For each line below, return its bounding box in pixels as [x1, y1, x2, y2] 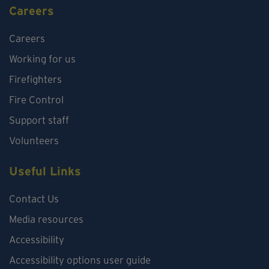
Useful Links [9, 164, 81, 178]
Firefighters [9, 73, 62, 85]
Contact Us [9, 193, 59, 204]
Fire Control [9, 94, 64, 105]
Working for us [9, 53, 76, 64]
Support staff [9, 114, 69, 125]
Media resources [9, 213, 83, 225]
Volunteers [9, 134, 59, 146]
